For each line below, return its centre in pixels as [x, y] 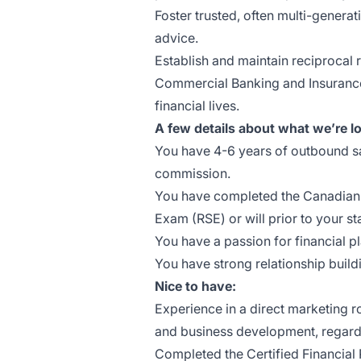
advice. [176, 38]
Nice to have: [195, 286]
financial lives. [197, 106]
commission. [193, 173]
